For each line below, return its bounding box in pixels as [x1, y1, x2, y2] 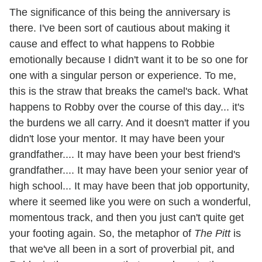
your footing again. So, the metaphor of [9, 227, 194, 239]
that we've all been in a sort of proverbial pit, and [9, 243, 235, 255]
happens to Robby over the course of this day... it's [9, 101, 244, 113]
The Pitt [194, 227, 230, 239]
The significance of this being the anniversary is [9, 6, 230, 18]
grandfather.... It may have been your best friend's [9, 148, 240, 160]
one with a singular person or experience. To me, [9, 69, 236, 81]
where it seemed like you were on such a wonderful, [9, 195, 251, 208]
